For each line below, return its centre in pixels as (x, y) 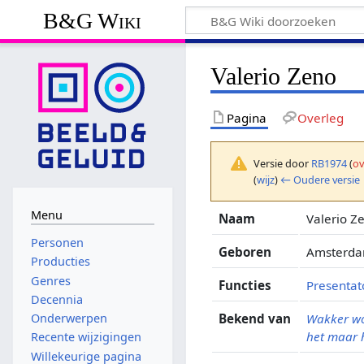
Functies (245, 285)
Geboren (245, 251)
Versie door (283, 163)
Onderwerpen (69, 318)
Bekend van (255, 318)
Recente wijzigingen (86, 337)
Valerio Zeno (274, 76)
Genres (50, 280)
